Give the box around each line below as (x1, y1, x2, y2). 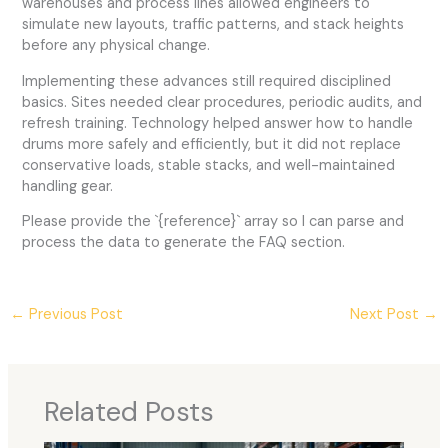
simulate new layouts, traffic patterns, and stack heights (22, 15, 405, 35)
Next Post (350, 305, 424, 325)
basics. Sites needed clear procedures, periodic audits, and (22, 92, 423, 112)
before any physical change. (22, 36, 211, 56)
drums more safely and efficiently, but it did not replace (22, 134, 402, 154)
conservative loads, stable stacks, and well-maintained (22, 155, 396, 175)
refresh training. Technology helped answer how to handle (22, 113, 414, 133)
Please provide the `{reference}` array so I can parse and (22, 212, 405, 232)
